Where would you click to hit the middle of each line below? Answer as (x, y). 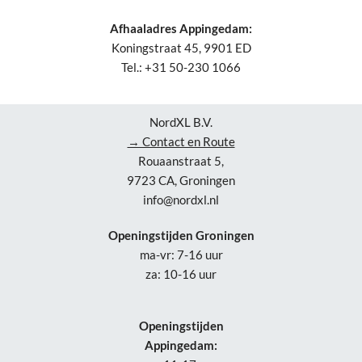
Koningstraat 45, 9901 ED (181, 48)
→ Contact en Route (181, 142)
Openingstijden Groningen (181, 236)
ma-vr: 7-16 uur (181, 255)
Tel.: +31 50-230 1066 (181, 67)
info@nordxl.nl (181, 200)
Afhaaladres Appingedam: (181, 29)
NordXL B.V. (181, 122)
